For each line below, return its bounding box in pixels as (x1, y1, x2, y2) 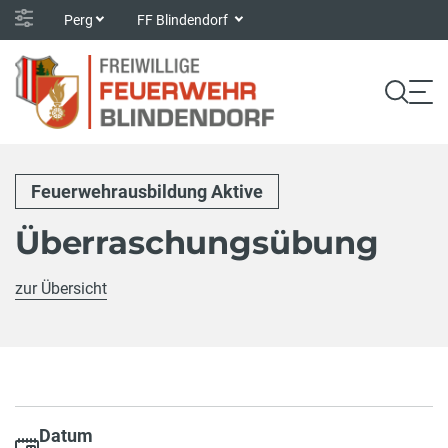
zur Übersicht (15, 279, 107, 299)
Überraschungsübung (15, 223, 379, 263)
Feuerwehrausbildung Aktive (31, 180, 263, 202)
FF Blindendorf (137, 11, 232, 28)
